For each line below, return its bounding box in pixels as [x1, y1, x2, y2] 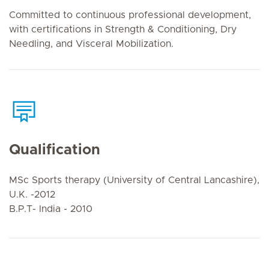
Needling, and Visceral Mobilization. [9, 39, 174, 49]
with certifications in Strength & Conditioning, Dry [9, 25, 237, 34]
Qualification [9, 142, 100, 157]
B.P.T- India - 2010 [9, 204, 92, 214]
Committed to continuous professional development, [9, 10, 251, 20]
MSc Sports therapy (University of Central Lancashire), [9, 175, 259, 185]
